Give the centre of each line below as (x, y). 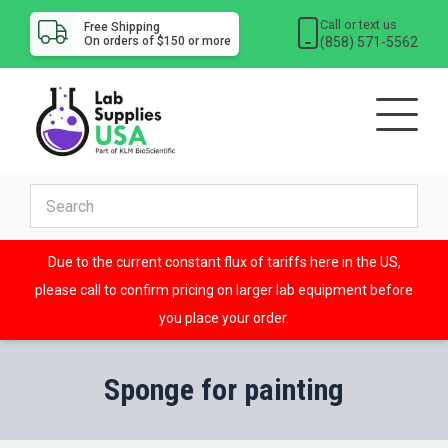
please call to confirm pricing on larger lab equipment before (224, 290)
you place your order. (224, 318)
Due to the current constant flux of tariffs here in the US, (224, 262)
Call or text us (359, 24)
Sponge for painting (224, 390)
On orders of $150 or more (157, 41)
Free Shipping (121, 27)
